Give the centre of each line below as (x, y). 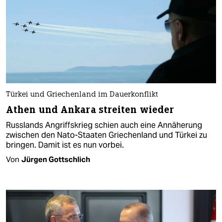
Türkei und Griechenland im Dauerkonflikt (82, 95)
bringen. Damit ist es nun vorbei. (65, 145)
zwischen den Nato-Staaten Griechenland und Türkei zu (107, 135)
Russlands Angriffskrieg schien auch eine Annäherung (104, 125)
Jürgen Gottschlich (56, 160)
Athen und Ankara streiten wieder (90, 110)
